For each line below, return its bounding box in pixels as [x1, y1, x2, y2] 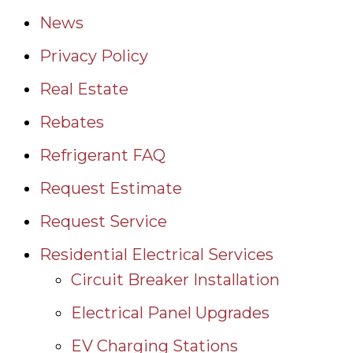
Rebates [39, 112, 104, 132]
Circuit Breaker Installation [71, 269, 280, 289]
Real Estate [39, 79, 128, 98]
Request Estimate [39, 178, 182, 198]
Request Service [39, 211, 167, 231]
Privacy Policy [39, 46, 148, 65]
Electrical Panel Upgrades [71, 303, 269, 322]
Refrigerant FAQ [39, 145, 165, 165]
